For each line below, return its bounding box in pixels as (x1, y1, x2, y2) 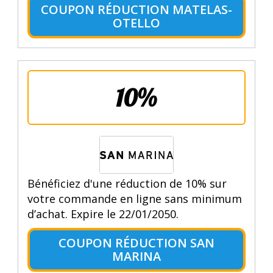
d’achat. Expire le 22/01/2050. (27, 206, 179, 221)
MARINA (112, 247, 161, 264)
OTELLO (112, 14, 160, 31)
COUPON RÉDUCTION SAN (58, 234, 214, 251)
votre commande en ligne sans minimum (27, 191, 242, 206)
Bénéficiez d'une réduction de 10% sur (27, 175, 227, 191)
